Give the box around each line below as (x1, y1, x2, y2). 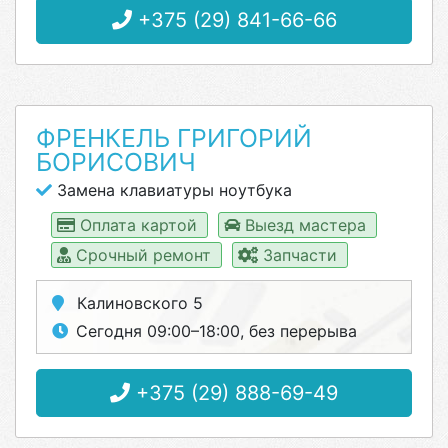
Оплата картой (75, 215, 202, 235)
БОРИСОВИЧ (36, 147, 196, 177)
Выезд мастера (240, 215, 371, 235)
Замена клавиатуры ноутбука (52, 180, 292, 200)
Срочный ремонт (71, 245, 216, 265)
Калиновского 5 (72, 293, 203, 313)
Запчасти (258, 245, 342, 265)
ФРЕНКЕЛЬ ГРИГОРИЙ (36, 123, 312, 153)
